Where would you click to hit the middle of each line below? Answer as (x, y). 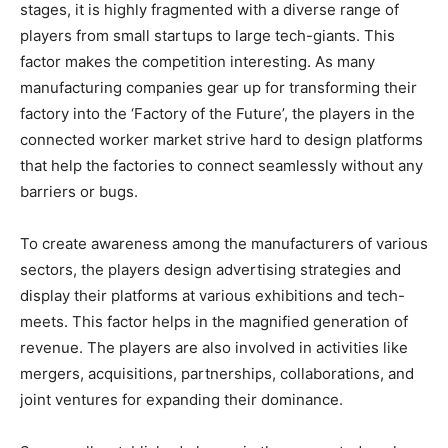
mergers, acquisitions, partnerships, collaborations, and (217, 373)
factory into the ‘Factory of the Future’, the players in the (217, 113)
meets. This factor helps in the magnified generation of (214, 321)
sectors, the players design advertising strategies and (210, 269)
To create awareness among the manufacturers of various (224, 243)
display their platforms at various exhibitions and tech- (212, 295)
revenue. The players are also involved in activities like (214, 347)
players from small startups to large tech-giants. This (207, 35)
